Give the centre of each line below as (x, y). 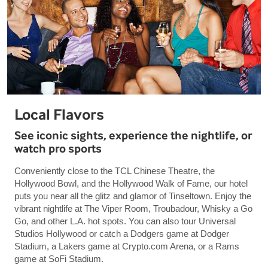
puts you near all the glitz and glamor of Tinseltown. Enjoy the (133, 196)
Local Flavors (59, 115)
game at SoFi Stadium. (59, 259)
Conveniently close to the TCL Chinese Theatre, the (115, 171)
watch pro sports (58, 149)
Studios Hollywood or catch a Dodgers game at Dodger (122, 234)
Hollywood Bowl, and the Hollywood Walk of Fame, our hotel (131, 184)
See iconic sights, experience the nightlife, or (133, 136)
